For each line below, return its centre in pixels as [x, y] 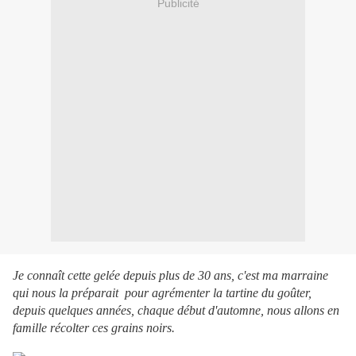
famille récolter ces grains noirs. [94, 328]
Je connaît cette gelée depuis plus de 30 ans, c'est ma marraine [170, 276]
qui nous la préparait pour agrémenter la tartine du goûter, [162, 293]
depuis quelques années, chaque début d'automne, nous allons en [176, 311]
